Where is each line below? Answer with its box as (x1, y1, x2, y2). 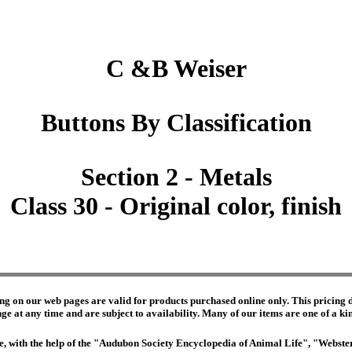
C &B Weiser (105, 54, 247, 83)
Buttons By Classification (40, 108, 312, 137)
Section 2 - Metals (80, 163, 272, 192)
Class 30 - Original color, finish (10, 192, 342, 221)
